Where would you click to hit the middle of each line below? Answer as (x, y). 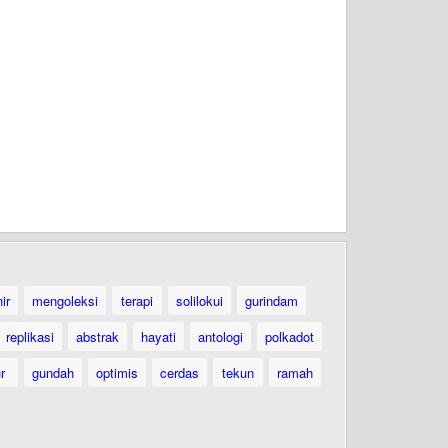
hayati (158, 336)
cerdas (179, 372)
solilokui (199, 300)
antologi (220, 336)
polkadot (289, 336)
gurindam (271, 300)
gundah (53, 372)
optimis (117, 372)
